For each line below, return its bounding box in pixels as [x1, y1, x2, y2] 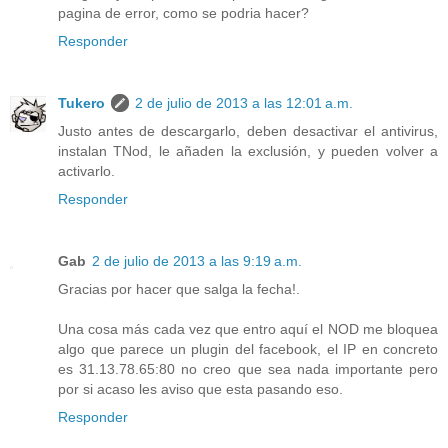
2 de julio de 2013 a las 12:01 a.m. [135, 94, 353, 111]
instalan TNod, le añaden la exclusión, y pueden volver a [58, 142, 438, 159]
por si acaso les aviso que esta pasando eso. [58, 380, 343, 397]
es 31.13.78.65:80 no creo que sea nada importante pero [58, 360, 438, 377]
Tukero [58, 94, 105, 111]
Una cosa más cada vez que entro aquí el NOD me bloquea [58, 320, 438, 337]
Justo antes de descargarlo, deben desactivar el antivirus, [58, 122, 438, 139]
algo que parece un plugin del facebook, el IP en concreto [58, 340, 438, 357]
